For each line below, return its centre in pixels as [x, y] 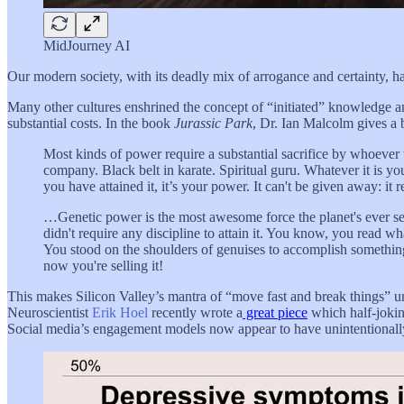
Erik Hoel [120, 312]
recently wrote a [195, 312]
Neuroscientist [50, 312]
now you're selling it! [103, 265]
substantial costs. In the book [91, 123]
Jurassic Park [213, 123]
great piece [275, 312]
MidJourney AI [87, 45]
